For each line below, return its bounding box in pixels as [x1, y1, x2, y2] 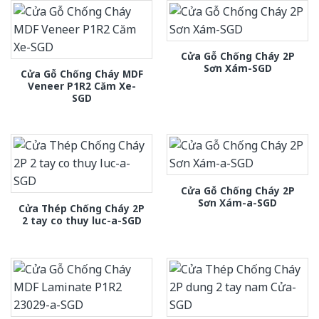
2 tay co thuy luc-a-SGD [21, 213, 142, 227]
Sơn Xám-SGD [203, 61, 272, 75]
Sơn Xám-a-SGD [198, 195, 277, 209]
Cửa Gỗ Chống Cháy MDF [20, 67, 143, 81]
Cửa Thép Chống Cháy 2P [19, 201, 145, 215]
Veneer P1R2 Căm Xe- [27, 79, 136, 93]
